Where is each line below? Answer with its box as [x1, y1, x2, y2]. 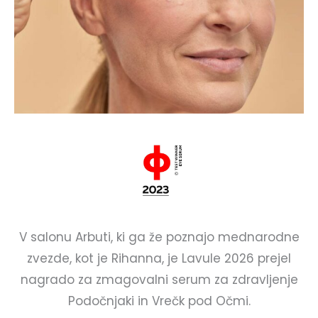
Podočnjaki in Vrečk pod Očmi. [67, 292, 251, 309]
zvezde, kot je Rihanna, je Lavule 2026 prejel [27, 249, 291, 267]
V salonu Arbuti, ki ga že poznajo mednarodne [18, 228, 300, 246]
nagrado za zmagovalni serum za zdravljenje [20, 270, 298, 288]
